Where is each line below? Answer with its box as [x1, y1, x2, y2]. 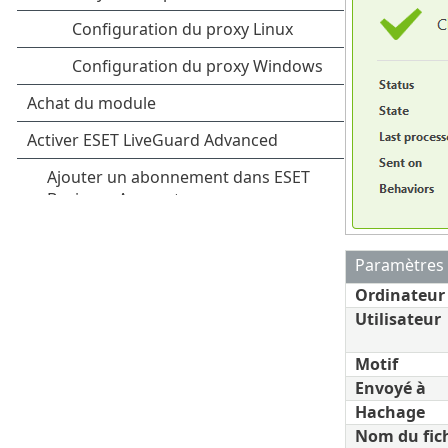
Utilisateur [354, 307, 441, 330]
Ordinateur [354, 283, 445, 306]
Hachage [354, 400, 425, 423]
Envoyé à [354, 376, 426, 399]
